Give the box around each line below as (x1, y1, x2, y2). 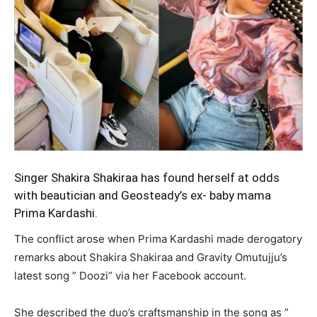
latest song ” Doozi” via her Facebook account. (14, 268, 246, 282)
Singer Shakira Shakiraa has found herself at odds (14, 170, 279, 185)
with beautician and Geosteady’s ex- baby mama (14, 188, 271, 202)
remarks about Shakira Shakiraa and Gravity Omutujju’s (14, 250, 287, 264)
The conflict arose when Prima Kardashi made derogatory (14, 231, 302, 246)
